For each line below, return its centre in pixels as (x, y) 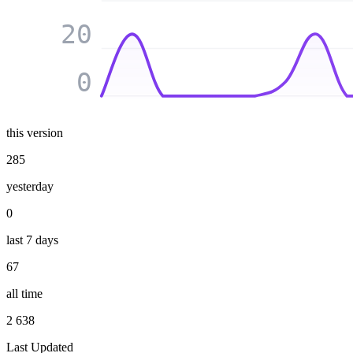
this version (35, 132)
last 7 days (32, 240)
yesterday (30, 186)
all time (24, 293)
